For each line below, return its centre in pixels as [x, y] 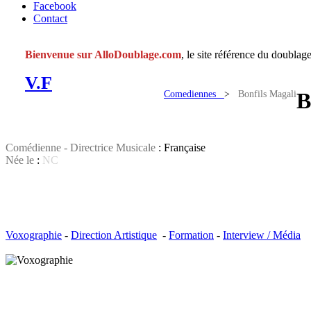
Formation [191, 235]
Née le [20, 160]
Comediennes [194, 94]
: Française [180, 147]
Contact [50, 18]
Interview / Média [262, 235]
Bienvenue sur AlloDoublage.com [103, 54]
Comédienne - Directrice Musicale [81, 147]
